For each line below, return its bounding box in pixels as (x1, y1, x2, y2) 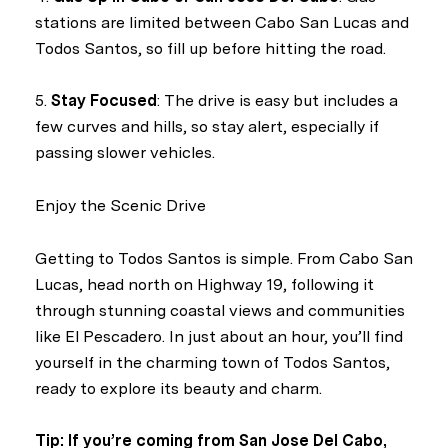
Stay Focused (51, 91, 157, 111)
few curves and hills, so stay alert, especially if (35, 117, 379, 137)
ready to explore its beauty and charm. (35, 378, 322, 398)
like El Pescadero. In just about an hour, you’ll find (35, 326, 403, 346)
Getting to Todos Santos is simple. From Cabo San (35, 248, 413, 268)
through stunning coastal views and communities (35, 300, 405, 320)
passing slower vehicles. (35, 143, 215, 163)
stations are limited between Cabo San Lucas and (35, 12, 409, 32)
